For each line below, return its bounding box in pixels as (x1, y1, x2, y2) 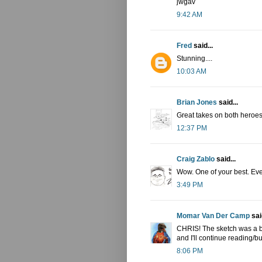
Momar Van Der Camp (177, 212, 250, 220)
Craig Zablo (177, 155, 215, 164)
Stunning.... (177, 54, 212, 63)
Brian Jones (177, 98, 217, 107)
